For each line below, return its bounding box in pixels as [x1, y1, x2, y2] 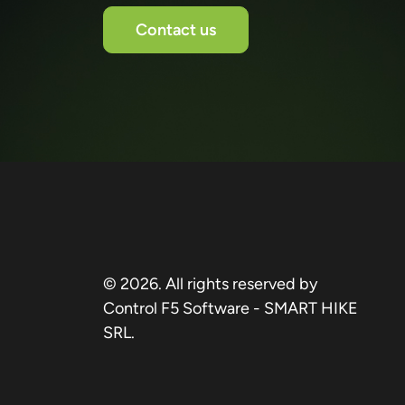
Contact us [136, 20, 216, 40]
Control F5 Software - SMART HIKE [103, 298, 358, 318]
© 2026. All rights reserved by [103, 274, 317, 294]
